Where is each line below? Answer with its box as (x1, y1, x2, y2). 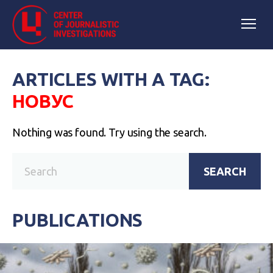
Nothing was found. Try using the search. (12, 126, 207, 138)
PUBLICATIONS (12, 210, 143, 230)
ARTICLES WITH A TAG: (12, 69, 210, 90)
